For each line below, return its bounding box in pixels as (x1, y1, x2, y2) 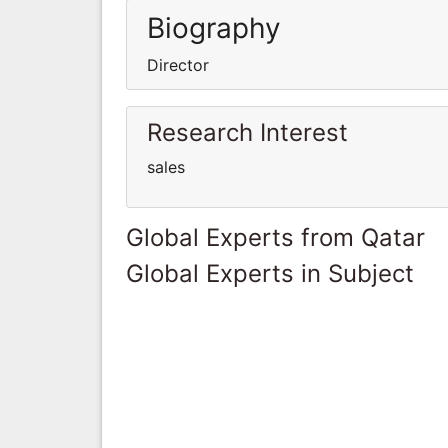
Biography (147, 10, 281, 45)
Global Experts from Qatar (126, 222, 425, 252)
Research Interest (147, 117, 348, 147)
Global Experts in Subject (126, 258, 414, 288)
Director (147, 54, 209, 75)
